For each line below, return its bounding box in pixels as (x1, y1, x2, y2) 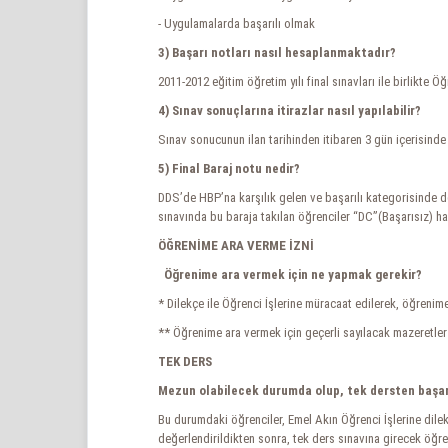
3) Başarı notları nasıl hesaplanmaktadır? (158, 45, 396, 60)
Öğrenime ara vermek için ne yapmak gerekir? (161, 267, 422, 282)
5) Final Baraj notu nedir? (158, 161, 300, 176)
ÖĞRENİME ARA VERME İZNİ (158, 238, 314, 253)
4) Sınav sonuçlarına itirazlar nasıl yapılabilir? (158, 103, 421, 118)
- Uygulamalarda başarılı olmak (158, 16, 315, 31)
